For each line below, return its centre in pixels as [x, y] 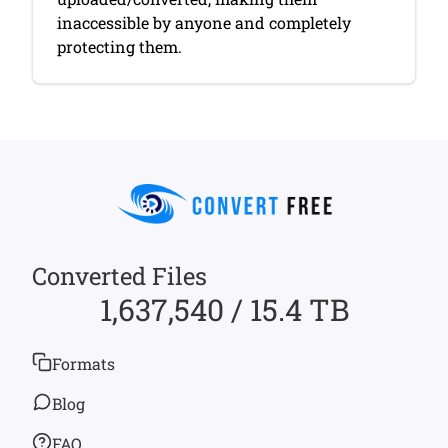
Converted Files [119, 276]
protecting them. [119, 46]
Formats [83, 363]
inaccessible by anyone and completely [204, 22]
